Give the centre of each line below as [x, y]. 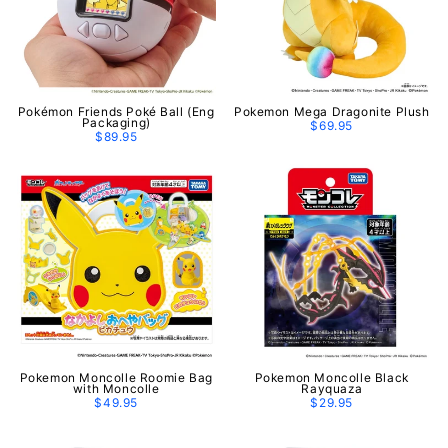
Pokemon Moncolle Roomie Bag [116, 377]
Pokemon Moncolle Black [331, 377]
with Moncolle [116, 388]
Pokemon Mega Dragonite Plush [331, 111]
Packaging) [116, 122]
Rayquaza [332, 388]
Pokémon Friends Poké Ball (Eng [116, 111]
